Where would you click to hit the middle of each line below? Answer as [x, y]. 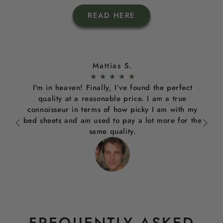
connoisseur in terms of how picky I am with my [112, 109]
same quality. [112, 131]
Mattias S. [112, 65]
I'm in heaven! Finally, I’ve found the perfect [112, 87]
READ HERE [111, 16]
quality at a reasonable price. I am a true [112, 98]
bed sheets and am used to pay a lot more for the [112, 120]
